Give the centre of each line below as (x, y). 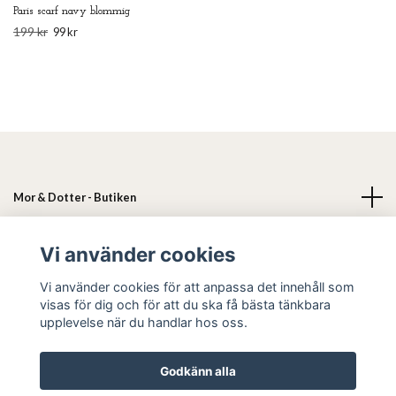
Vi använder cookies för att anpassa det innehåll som (197, 286)
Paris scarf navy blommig (72, 11)
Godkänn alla (198, 371)
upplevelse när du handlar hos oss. (143, 322)
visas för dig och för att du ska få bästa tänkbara (185, 304)
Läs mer (34, 244)
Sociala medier (53, 289)
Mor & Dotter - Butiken (75, 198)
